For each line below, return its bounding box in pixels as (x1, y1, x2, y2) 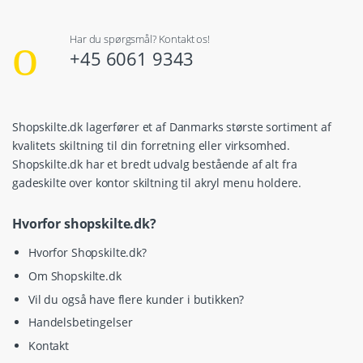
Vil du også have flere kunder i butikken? (28, 291, 245, 307)
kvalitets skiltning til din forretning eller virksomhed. (12, 137, 291, 153)
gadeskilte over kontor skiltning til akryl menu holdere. (12, 174, 302, 190)
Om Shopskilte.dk (28, 267, 122, 284)
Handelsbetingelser (28, 314, 133, 331)
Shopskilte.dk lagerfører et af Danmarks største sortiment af (12, 118, 331, 135)
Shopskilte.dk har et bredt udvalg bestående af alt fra (12, 156, 297, 172)
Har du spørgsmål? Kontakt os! (70, 31, 211, 46)
